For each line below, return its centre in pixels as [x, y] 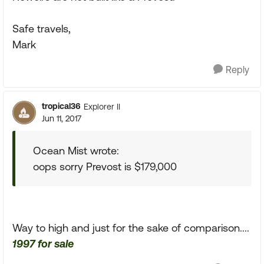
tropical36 [61, 106]
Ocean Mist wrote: [76, 151]
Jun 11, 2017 [62, 119]
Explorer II [102, 106]
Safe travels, [42, 29]
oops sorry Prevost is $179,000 [105, 167]
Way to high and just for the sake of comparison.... [131, 228]
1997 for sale [43, 244]
